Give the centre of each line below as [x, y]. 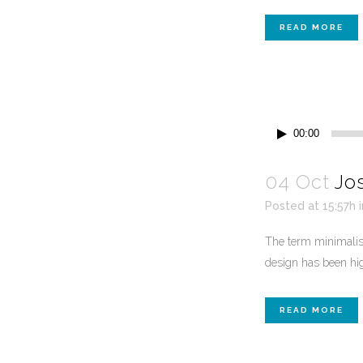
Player [280, 149]
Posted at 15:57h [310, 206]
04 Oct [297, 182]
